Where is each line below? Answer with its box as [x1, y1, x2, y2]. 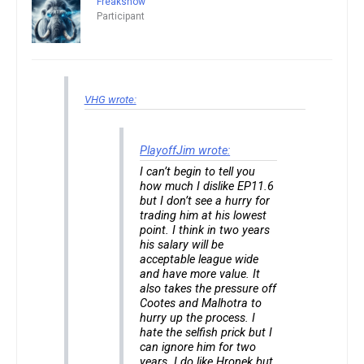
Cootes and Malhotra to [140, 296, 262, 310]
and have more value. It [140, 266, 261, 281]
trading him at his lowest [140, 208, 267, 223]
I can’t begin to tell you [140, 164, 256, 179]
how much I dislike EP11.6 [140, 179, 275, 193]
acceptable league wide [140, 252, 259, 266]
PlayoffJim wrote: [140, 143, 231, 158]
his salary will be [140, 237, 224, 252]
